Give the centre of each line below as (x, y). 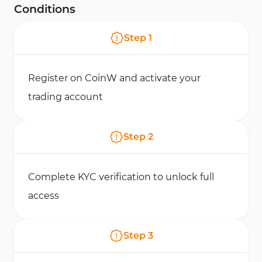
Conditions (45, 9)
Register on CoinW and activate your (114, 78)
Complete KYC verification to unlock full (121, 177)
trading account (65, 97)
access (44, 196)
